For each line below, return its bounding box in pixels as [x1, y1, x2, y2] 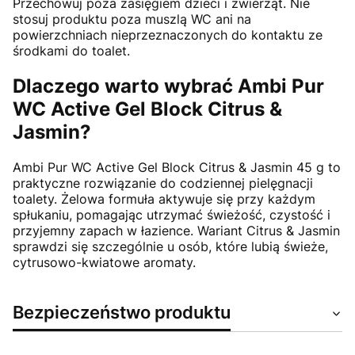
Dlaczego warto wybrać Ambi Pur [13, 74, 324, 98]
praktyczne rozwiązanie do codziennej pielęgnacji [13, 175, 313, 192]
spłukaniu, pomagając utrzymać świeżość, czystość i [13, 207, 330, 223]
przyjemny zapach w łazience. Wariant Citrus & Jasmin [13, 223, 340, 239]
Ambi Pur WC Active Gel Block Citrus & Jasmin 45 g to [13, 159, 341, 176]
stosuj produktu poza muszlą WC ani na [13, 11, 251, 28]
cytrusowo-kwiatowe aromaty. [13, 254, 196, 271]
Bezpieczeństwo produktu [13, 301, 231, 323]
